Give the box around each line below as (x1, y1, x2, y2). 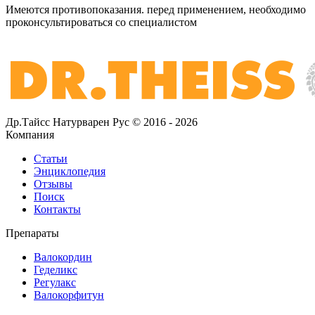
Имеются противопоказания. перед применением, (6, 3, 246, 15)
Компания (6, 128, 54, 141)
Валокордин (34, 250, 92, 263)
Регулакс (34, 276, 76, 288)
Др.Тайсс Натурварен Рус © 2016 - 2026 (6, 115, 198, 128)
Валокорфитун (34, 288, 104, 301)
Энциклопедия (34, 165, 105, 177)
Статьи (34, 152, 67, 165)
